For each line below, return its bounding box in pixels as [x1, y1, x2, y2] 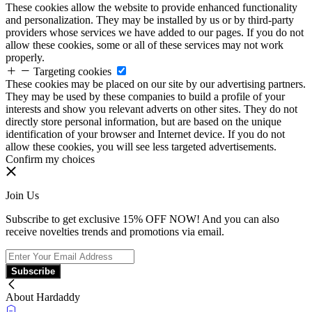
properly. [6, 52, 45, 63]
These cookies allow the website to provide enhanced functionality [6, 1, 297, 13]
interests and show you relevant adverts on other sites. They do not [6, 103, 297, 115]
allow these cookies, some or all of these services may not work [6, 39, 283, 51]
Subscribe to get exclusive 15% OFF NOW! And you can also [6, 213, 279, 225]
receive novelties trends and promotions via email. [6, 226, 224, 237]
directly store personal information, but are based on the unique [6, 116, 281, 127]
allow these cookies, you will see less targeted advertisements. [6, 141, 276, 153]
